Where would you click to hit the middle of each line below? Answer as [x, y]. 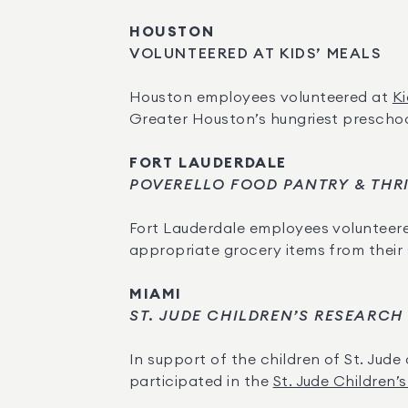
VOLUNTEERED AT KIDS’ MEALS [255, 54]
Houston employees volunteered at [261, 97]
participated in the [201, 382]
